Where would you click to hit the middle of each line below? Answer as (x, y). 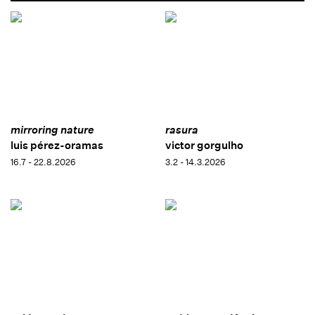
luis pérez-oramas (57, 146)
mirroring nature (52, 130)
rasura (181, 130)
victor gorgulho (204, 146)
